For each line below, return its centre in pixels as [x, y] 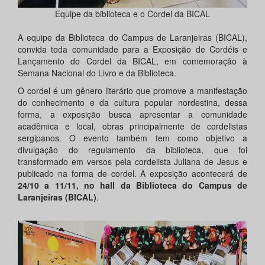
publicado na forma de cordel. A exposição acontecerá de [132, 174]
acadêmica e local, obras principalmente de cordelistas [132, 126]
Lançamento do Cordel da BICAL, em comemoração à [132, 61]
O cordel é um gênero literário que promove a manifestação [132, 91]
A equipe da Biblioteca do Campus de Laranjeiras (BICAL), [132, 38]
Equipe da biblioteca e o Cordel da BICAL [132, 14]
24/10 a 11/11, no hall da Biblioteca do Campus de [132, 185]
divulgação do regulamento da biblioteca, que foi [132, 150]
